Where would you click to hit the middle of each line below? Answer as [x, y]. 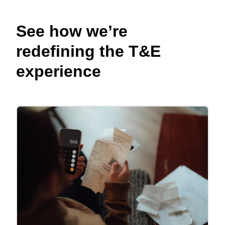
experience [59, 72]
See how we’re [72, 31]
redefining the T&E [88, 51]
